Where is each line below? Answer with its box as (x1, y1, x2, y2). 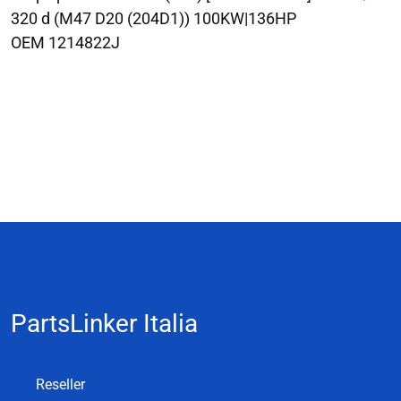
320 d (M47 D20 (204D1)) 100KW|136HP (11, 8, 296, 28)
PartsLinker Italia (11, 308, 198, 338)
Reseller (36, 375, 85, 393)
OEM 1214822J (11, 32, 120, 52)
